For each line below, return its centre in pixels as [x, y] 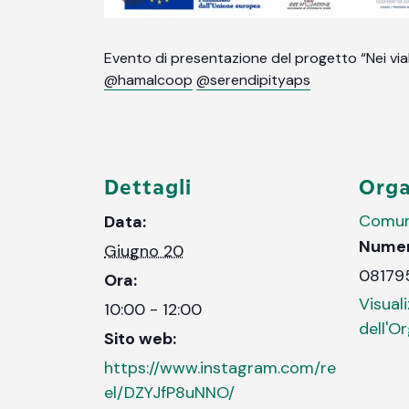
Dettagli [148, 186]
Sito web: [140, 338]
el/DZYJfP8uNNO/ [169, 392]
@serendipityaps [253, 79]
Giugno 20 [144, 251]
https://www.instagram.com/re [220, 367]
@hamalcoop [148, 79]
